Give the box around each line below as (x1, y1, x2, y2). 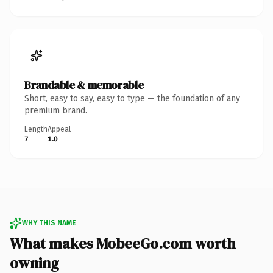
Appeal (48, 124, 71, 133)
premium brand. (24, 105, 87, 116)
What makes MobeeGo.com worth (10, 233, 236, 253)
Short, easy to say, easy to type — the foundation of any (24, 93, 240, 104)
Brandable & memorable (24, 77, 144, 93)
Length (24, 124, 48, 133)
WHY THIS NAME (22, 218, 76, 227)
